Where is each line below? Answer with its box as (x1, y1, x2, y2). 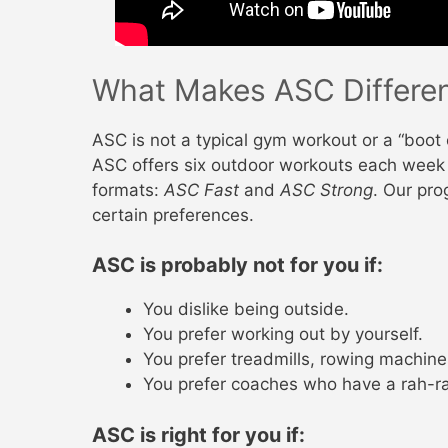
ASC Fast (164, 179, 239, 200)
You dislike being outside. (143, 299, 349, 320)
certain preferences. (92, 204, 254, 225)
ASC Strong (280, 179, 373, 200)
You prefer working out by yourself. (143, 324, 423, 345)
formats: (92, 179, 164, 200)
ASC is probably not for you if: (92, 253, 383, 278)
